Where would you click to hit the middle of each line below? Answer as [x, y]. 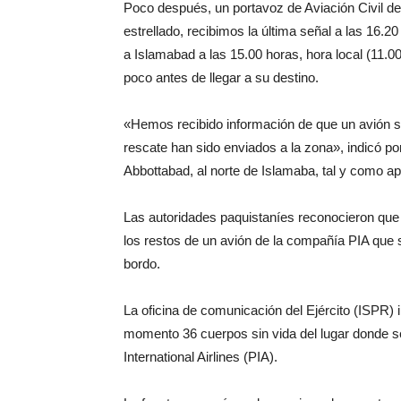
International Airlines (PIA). [200, 356]
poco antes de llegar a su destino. [221, 77]
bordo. [142, 263]
